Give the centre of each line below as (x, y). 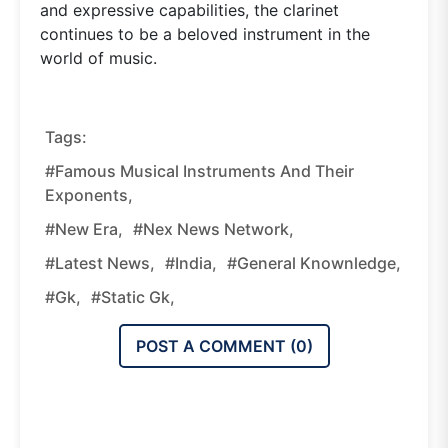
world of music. (98, 57)
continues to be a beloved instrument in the (205, 33)
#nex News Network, (213, 228)
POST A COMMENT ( (215, 345)
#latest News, (100, 262)
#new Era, (84, 228)
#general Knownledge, (314, 262)
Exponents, (89, 194)
